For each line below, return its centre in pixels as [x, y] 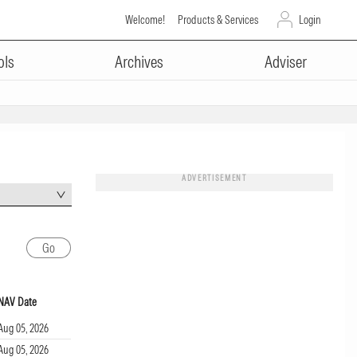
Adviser [285, 62]
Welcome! [145, 20]
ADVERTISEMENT [214, 178]
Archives [139, 62]
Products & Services [218, 20]
